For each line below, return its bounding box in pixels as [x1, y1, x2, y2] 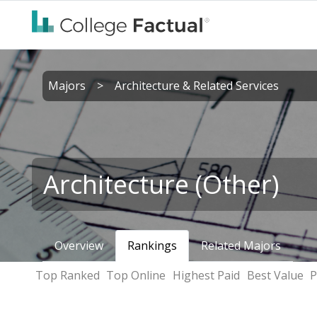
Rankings [127, 238, 177, 253]
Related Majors [201, 238, 281, 253]
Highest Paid [172, 267, 240, 283]
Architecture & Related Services [115, 78, 279, 93]
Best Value [246, 267, 304, 283]
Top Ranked [35, 267, 100, 283]
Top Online [106, 267, 166, 283]
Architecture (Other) [43, 167, 279, 202]
